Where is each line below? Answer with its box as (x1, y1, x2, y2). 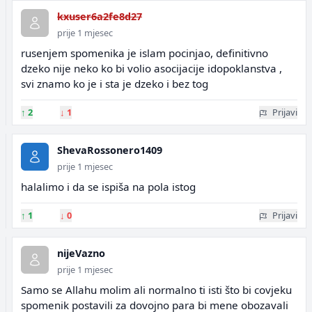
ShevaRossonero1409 (57, 143, 162, 157)
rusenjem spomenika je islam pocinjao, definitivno (21, 46, 268, 60)
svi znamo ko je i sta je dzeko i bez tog (21, 77, 208, 91)
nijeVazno (57, 247, 105, 260)
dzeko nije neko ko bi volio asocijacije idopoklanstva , (21, 61, 282, 75)
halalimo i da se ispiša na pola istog (21, 180, 196, 194)
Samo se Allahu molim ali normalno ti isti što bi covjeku (21, 283, 292, 297)
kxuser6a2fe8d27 (57, 10, 142, 23)
